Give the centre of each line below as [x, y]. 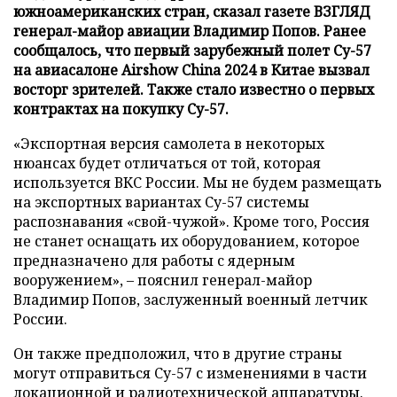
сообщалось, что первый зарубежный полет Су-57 [192, 50]
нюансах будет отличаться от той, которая [167, 163]
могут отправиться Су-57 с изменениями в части [190, 373]
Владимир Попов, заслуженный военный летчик [191, 299]
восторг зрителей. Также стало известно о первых [194, 89]
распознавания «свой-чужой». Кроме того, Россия [191, 221]
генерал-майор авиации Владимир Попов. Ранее [190, 31]
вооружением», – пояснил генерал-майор [163, 280]
